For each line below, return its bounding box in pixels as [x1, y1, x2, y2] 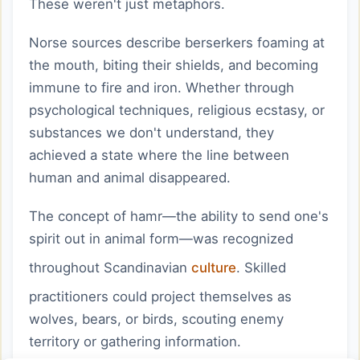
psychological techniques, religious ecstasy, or [29, 102, 325, 118]
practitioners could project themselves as [29, 288, 292, 305]
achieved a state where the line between [29, 147, 289, 163]
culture [191, 260, 236, 276]
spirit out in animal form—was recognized [29, 231, 293, 247]
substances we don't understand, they [29, 125, 274, 141]
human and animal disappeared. [29, 170, 231, 186]
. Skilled [236, 260, 286, 276]
